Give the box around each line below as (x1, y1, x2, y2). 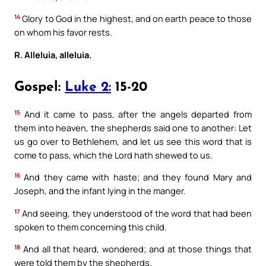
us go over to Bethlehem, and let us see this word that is (14, 135, 252, 147)
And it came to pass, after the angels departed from (20, 107, 252, 120)
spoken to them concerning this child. (14, 220, 167, 233)
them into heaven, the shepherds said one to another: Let (14, 121, 252, 134)
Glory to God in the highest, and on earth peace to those (20, 12, 252, 25)
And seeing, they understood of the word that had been (20, 207, 252, 219)
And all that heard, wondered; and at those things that (20, 243, 252, 255)
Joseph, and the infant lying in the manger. (14, 185, 186, 197)
